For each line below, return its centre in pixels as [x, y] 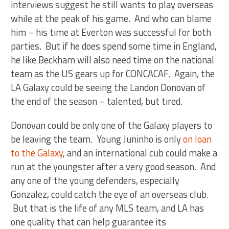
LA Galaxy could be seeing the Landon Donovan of [108, 87]
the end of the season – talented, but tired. [97, 101]
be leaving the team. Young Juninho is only [97, 139]
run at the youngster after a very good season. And [113, 167]
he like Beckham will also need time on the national [113, 60]
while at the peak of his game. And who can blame [111, 18]
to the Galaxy [37, 153]
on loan [198, 139]
